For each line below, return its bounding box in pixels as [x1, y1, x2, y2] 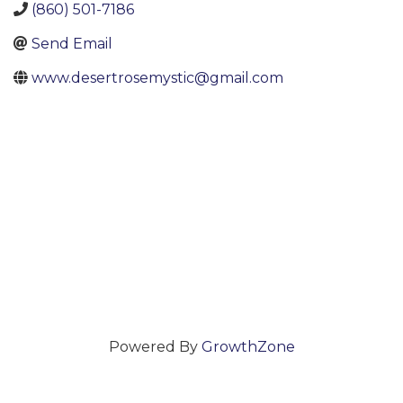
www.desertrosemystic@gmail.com [31, 69, 283, 86]
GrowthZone [201, 338, 295, 356]
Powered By [108, 338, 201, 356]
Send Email [31, 35, 112, 52]
